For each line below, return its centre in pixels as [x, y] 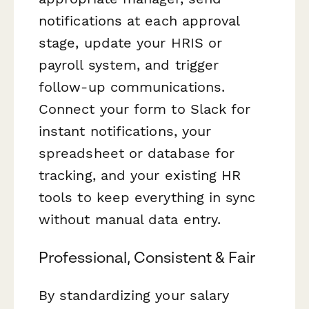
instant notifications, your [125, 131]
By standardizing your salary [134, 295]
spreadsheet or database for [137, 153]
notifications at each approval [139, 20]
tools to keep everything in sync [147, 197]
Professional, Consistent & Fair [147, 257]
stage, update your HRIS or [131, 42]
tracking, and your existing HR [140, 175]
